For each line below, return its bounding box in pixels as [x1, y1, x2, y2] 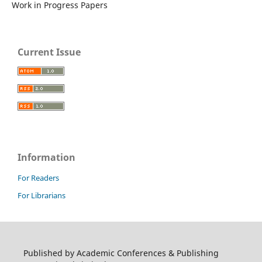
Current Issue [18, 46, 81, 59]
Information [18, 150, 75, 164]
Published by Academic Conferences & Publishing [23, 247, 219, 258]
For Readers [18, 172, 59, 183]
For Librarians [18, 189, 65, 201]
